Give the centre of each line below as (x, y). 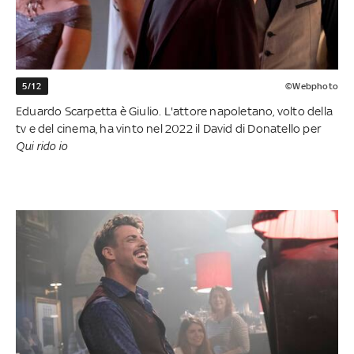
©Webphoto (312, 87)
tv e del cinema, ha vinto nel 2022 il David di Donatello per (169, 129)
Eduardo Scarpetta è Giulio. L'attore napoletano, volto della (175, 111)
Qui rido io (42, 146)
